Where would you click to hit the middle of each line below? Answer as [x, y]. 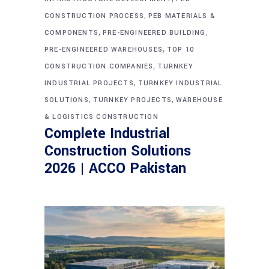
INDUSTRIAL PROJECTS [89, 83]
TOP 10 [181, 49]
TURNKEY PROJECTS [132, 100]
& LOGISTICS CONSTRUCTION [101, 116]
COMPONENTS [71, 32]
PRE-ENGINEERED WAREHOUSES [104, 49]
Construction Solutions [118, 151]
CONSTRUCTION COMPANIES [99, 66]
